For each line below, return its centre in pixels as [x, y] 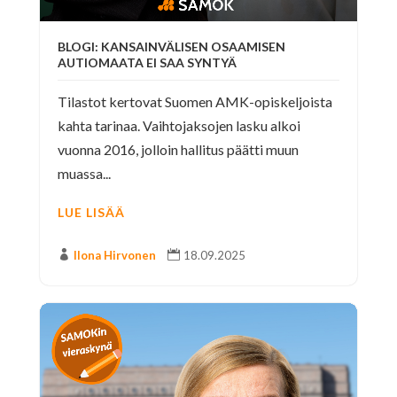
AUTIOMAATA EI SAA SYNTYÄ [147, 63]
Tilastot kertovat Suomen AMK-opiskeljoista [195, 102]
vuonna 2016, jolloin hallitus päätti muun [178, 150]
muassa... [84, 174]
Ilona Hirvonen [114, 256]
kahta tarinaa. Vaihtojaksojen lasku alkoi [179, 126]
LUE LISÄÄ [91, 213]
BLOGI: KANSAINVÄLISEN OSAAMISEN [171, 47]
